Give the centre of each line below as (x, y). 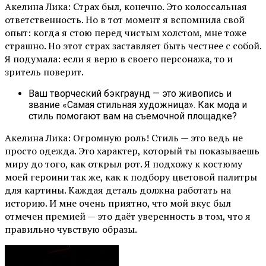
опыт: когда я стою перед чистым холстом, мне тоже (126, 33)
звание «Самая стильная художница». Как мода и (138, 105)
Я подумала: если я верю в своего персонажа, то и (119, 59)
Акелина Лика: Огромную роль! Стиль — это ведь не (124, 138)
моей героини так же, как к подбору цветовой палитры (131, 177)
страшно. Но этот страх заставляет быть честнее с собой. (133, 46)
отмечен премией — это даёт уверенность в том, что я (128, 216)
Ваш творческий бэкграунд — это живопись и (130, 94)
